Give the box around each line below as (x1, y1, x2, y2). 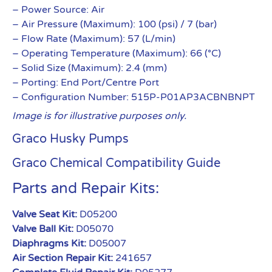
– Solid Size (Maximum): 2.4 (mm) (12, 62, 167, 74)
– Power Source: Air (12, 4, 104, 16)
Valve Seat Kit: (12, 208, 77, 220)
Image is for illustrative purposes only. (12, 110, 186, 122)
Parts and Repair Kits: (12, 180, 159, 197)
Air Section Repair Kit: (12, 252, 113, 264)
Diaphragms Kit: (12, 237, 86, 250)
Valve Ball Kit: (12, 223, 73, 235)
